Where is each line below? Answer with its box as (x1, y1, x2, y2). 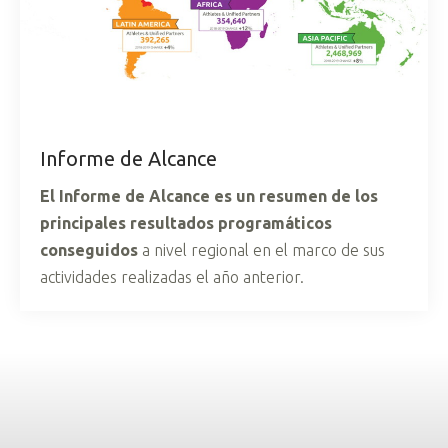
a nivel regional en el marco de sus (138, 241, 385, 260)
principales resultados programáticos (40, 214, 332, 233)
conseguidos (40, 241, 138, 260)
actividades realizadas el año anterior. (40, 268, 304, 287)
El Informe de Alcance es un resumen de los (40, 187, 378, 206)
